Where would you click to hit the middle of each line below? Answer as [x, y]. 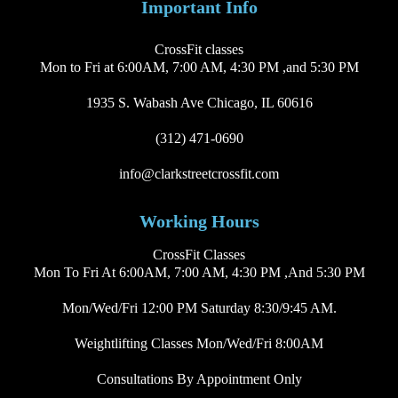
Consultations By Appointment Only [199, 379]
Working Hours [199, 222]
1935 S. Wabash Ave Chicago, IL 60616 [199, 103]
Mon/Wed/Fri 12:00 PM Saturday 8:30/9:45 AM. [199, 308]
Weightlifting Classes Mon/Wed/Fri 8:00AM [199, 344]
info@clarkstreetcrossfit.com [199, 174]
